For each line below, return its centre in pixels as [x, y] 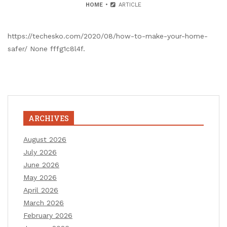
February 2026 [48, 215]
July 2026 [40, 152]
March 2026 [44, 202]
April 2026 [41, 190]
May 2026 [40, 177]
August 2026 [45, 139]
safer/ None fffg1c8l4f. [46, 48]
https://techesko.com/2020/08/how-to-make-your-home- [108, 36]
